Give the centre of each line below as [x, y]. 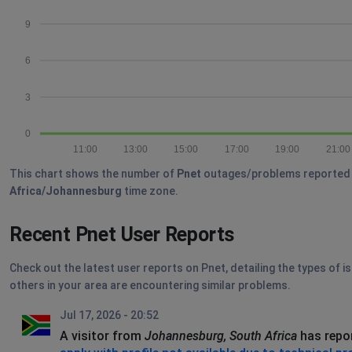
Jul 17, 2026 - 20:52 [109, 315]
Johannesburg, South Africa [221, 336]
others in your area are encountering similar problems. [150, 285]
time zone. [150, 191]
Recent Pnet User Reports [122, 235]
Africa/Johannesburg [66, 191]
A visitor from [102, 336]
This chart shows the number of [93, 174]
